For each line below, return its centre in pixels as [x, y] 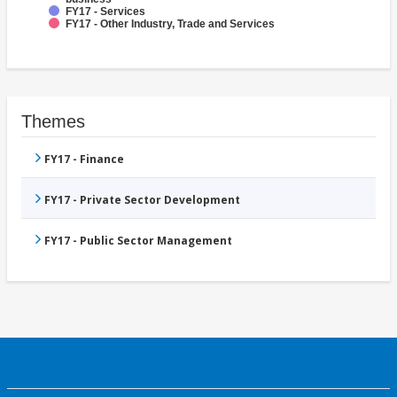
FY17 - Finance [84, 160]
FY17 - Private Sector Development [142, 200]
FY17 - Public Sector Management [138, 241]
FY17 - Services [105, 12]
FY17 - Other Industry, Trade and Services [170, 24]
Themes [53, 122]
